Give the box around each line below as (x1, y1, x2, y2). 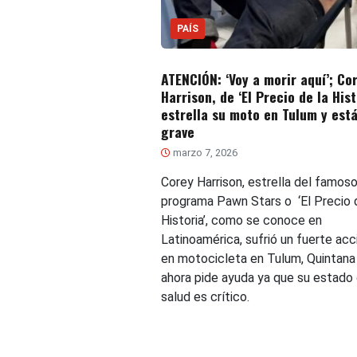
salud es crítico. (160, 289, 249, 305)
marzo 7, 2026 (170, 147, 237, 159)
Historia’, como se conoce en (160, 213, 322, 229)
